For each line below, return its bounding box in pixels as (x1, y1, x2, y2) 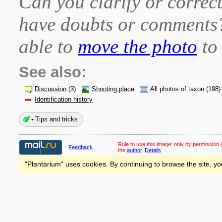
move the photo (78, 36, 197, 57)
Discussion (35, 86, 66, 93)
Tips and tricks (35, 115, 78, 123)
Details (145, 147, 161, 153)
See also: (19, 63, 86, 81)
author (127, 147, 142, 153)
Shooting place (92, 86, 134, 93)
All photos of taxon (150, 86, 204, 93)
